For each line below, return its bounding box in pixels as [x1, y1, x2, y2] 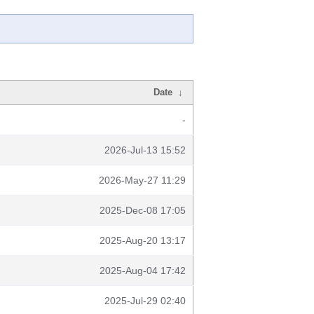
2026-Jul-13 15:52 [104, 144, 186, 156]
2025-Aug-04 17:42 [100, 265, 186, 276]
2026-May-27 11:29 [99, 175, 186, 186]
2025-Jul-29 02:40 [104, 295, 186, 306]
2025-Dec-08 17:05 [100, 205, 186, 216]
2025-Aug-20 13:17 [100, 235, 186, 246]
